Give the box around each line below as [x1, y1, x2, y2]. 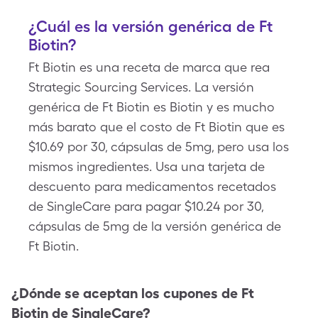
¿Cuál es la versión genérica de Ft [28, 17, 273, 35]
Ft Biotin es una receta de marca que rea [28, 60, 270, 75]
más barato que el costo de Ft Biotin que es [28, 119, 285, 134]
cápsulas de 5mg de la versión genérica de [28, 219, 281, 234]
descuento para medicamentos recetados [28, 179, 276, 194]
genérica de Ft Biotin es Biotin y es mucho [28, 99, 275, 114]
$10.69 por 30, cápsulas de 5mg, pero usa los [28, 139, 289, 154]
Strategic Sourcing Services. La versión [28, 79, 254, 94]
